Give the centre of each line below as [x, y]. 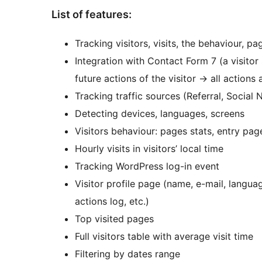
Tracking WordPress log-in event [147, 166]
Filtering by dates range [127, 254]
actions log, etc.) [112, 201]
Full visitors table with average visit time [164, 237]
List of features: [92, 15]
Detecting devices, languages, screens [160, 114]
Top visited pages [114, 219]
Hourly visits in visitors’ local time [149, 149]
